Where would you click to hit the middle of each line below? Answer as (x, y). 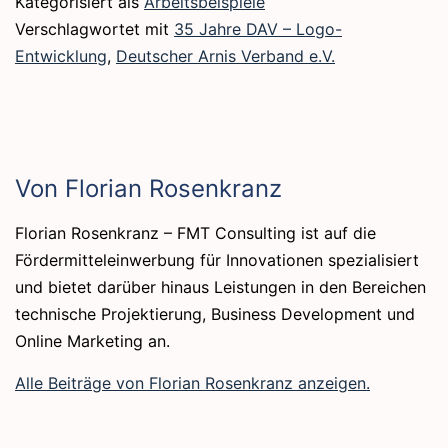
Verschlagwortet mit (94, 29)
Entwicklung (61, 56)
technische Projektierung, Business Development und (215, 314)
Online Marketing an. (92, 341)
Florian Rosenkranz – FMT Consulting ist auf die (195, 233)
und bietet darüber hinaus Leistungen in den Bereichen (220, 287)
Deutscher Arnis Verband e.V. (225, 56)
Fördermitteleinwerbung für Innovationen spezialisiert (217, 260)
